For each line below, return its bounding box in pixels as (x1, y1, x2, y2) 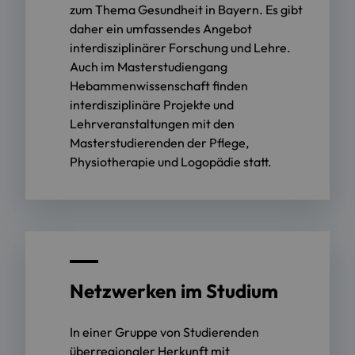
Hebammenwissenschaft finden (70, 77, 248, 94)
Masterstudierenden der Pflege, (70, 134, 249, 151)
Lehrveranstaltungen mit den (70, 115, 235, 132)
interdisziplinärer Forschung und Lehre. (70, 39, 291, 55)
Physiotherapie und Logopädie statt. (70, 153, 272, 170)
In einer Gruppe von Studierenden (70, 323, 259, 340)
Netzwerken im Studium (70, 278, 278, 303)
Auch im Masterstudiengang (70, 58, 227, 74)
